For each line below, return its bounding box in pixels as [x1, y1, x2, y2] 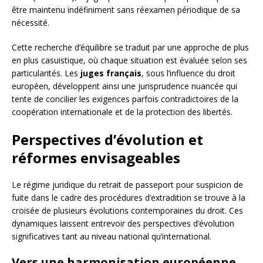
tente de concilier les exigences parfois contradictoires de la [12, 93, 238, 104]
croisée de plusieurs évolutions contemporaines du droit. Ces [12, 204, 243, 216]
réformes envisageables [12, 147, 180, 167]
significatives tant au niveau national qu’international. [12, 230, 211, 242]
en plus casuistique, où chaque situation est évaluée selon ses [12, 54, 247, 66]
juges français [80, 67, 141, 79]
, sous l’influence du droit [141, 67, 235, 79]
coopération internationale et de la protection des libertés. [12, 106, 232, 117]
